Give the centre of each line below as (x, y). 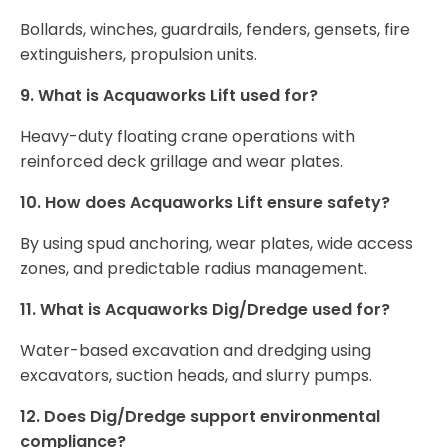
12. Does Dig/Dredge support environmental (200, 417)
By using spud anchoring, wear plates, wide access (216, 244)
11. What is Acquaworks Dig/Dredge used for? (205, 310)
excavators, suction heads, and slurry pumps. (196, 376)
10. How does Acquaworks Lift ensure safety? (205, 203)
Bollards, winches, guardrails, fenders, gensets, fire (215, 30)
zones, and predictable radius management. (193, 269)
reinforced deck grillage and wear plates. (181, 162)
